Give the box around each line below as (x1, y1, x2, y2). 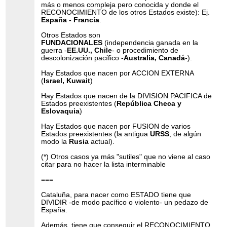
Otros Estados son (41, 31, 101, 39)
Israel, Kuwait (44, 77, 91, 85)
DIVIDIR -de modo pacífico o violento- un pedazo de (41, 198, 209, 206)
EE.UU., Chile (67, 46, 112, 54)
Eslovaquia (41, 107, 80, 115)
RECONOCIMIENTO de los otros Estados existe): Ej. (41, 8, 210, 16)
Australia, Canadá (124, 54, 185, 62)
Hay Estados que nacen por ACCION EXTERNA (41, 69, 194, 77)
